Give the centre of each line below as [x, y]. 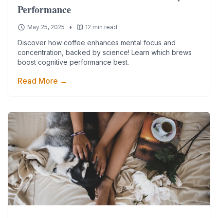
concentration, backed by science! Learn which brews [105, 52]
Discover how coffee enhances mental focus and [97, 43]
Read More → [43, 81]
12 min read [101, 27]
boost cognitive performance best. [73, 62]
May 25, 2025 [46, 27]
